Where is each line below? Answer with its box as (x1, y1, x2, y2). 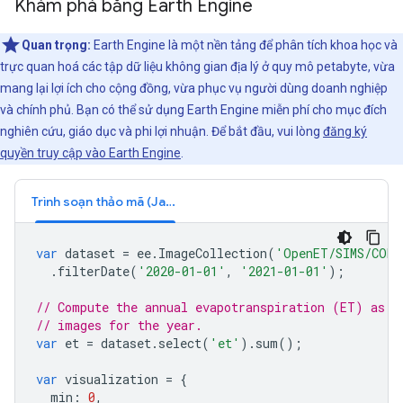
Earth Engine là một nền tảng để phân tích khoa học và (94, 38, 398, 52)
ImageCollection (158, 245, 267, 262)
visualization (65, 371, 158, 388)
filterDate (58, 263, 130, 280)
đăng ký (323, 124, 367, 139)
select (158, 335, 201, 352)
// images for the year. (36, 317, 202, 334)
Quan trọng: (22, 38, 94, 52)
